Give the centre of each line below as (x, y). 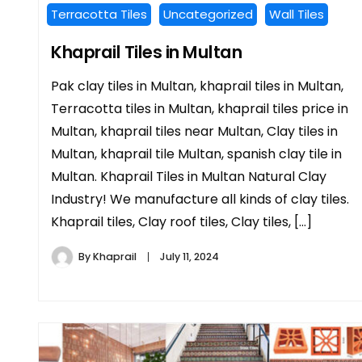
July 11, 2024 (189, 256)
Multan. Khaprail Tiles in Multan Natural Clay (189, 176)
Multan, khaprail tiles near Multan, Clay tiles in (194, 131)
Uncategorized (208, 14)
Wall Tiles (297, 14)
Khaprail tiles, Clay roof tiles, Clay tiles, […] (181, 221)
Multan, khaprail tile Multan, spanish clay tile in (196, 154)
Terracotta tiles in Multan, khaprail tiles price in (200, 108)
